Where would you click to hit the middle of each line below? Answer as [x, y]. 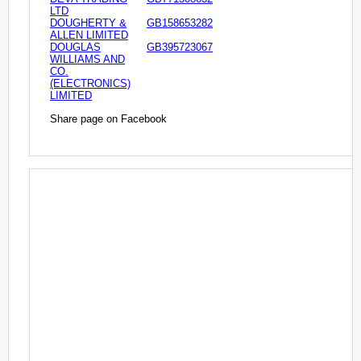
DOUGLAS [75, 48]
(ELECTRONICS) [90, 84]
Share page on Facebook [108, 118]
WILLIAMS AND [87, 60]
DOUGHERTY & [88, 23]
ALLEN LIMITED [89, 35]
